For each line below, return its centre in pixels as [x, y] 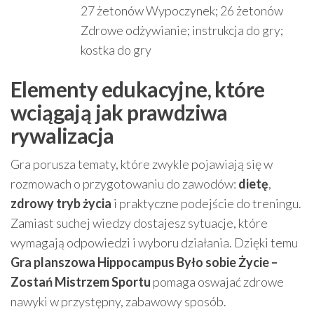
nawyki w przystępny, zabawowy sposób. [118, 302]
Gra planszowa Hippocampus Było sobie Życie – [144, 262]
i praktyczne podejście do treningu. [206, 204]
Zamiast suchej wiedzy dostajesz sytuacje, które [139, 223]
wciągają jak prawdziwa [119, 112]
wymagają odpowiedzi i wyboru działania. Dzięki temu [154, 243]
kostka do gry [116, 50]
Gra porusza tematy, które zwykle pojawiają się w [142, 164]
